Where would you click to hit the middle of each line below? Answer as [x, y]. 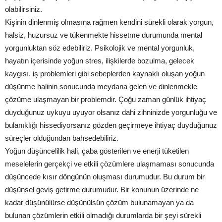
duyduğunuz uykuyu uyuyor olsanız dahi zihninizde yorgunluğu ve [111, 112]
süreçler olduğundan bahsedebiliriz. [62, 138]
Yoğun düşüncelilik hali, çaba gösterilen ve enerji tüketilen [97, 151]
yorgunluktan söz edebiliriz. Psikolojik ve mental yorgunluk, [100, 48]
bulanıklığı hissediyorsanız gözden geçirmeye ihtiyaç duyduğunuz [111, 125]
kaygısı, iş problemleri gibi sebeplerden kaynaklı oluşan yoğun [105, 74]
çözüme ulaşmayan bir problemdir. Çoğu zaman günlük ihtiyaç [106, 99]
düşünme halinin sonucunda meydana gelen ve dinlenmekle [101, 86]
